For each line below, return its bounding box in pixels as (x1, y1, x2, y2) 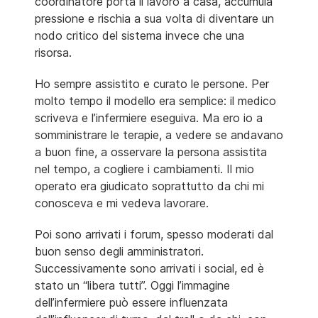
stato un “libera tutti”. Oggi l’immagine (35, 278, 230, 292)
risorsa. (35, 45, 72, 60)
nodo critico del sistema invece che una (35, 28, 244, 43)
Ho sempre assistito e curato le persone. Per (35, 76, 269, 91)
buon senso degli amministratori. (35, 243, 204, 258)
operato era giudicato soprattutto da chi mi (35, 178, 264, 193)
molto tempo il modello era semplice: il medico (35, 93, 276, 108)
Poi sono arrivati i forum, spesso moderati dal (35, 226, 273, 241)
